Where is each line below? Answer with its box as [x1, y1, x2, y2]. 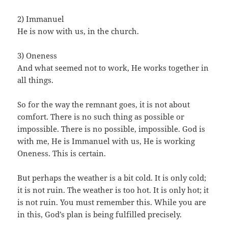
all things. [17, 75, 54, 85]
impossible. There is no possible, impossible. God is [17, 124, 206, 134]
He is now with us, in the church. [17, 26, 139, 37]
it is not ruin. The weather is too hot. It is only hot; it [17, 185, 209, 195]
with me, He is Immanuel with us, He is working [17, 136, 195, 147]
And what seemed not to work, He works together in [17, 63, 209, 73]
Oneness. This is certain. [17, 148, 106, 159]
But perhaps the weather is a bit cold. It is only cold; [17, 173, 207, 183]
